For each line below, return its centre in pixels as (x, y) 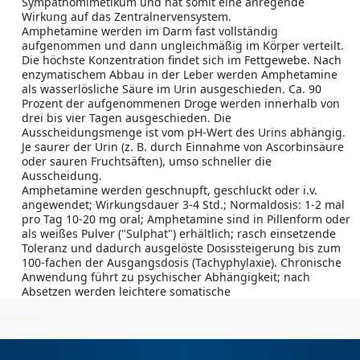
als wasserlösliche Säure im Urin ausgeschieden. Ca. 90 (172, 89)
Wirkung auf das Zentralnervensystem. (127, 17)
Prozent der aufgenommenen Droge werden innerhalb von (181, 104)
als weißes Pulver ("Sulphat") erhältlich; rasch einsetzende (179, 234)
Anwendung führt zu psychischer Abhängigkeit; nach (166, 277)
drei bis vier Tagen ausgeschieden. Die (127, 118)
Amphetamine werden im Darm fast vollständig (150, 31)
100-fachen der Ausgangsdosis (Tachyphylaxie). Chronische (182, 263)
